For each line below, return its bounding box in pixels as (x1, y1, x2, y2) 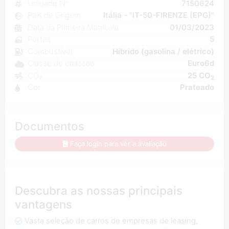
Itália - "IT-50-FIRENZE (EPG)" (103, 10, 215, 20)
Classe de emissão (27, 58, 95, 68)
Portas (27, 34, 51, 44)
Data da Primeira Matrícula (27, 22, 119, 32)
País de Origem (27, 10, 81, 20)
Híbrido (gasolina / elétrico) (112, 46, 215, 56)
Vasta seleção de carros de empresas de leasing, (24, 215, 198, 225)
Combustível (27, 46, 72, 56)
